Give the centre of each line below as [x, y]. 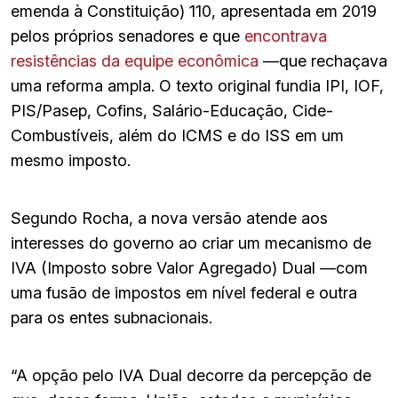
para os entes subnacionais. [111, 317]
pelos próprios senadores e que [127, 36]
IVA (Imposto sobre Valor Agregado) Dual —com [189, 267]
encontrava [286, 36]
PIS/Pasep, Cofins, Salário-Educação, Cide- [172, 110]
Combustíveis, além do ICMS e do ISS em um [177, 135]
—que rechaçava [323, 60]
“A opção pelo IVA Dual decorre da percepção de [191, 375]
